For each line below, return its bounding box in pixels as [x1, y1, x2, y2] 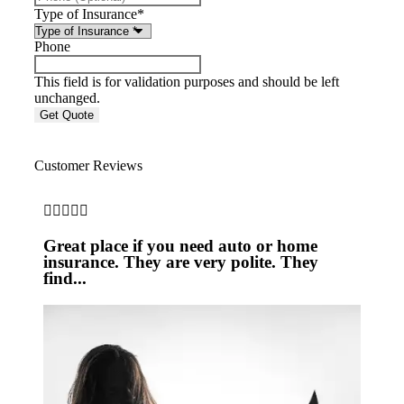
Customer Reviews [34, 158, 142, 173]
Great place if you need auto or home [43, 236, 317, 255]
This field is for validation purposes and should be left [34, 74, 339, 89]
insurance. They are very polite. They [43, 252, 318, 271]
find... [43, 269, 87, 288]
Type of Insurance [34, 6, 137, 22]
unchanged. [34, 90, 100, 106]
